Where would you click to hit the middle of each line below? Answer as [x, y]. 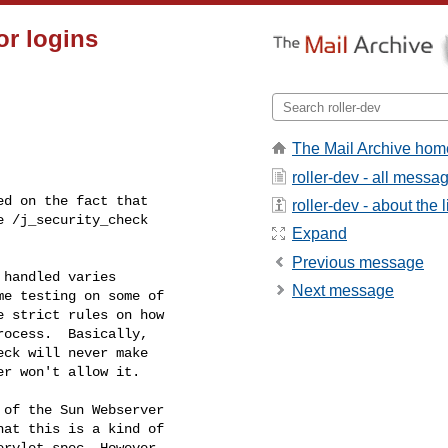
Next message [343, 291]
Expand [319, 234]
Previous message [358, 262]
